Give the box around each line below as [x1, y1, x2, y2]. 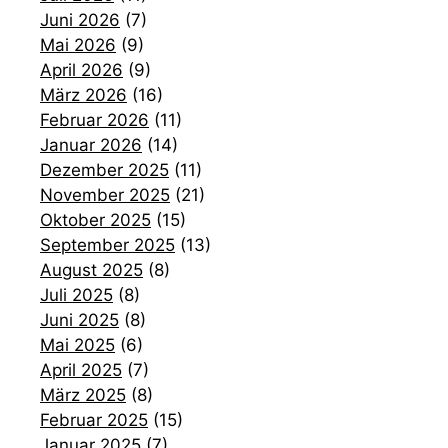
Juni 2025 [40, 309, 119, 330]
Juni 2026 [40, 9, 120, 30]
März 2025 [40, 384, 126, 405]
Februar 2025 [40, 409, 148, 430]
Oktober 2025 [40, 209, 151, 230]
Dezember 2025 [40, 159, 169, 180]
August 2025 [40, 259, 143, 280]
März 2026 [40, 84, 127, 105]
